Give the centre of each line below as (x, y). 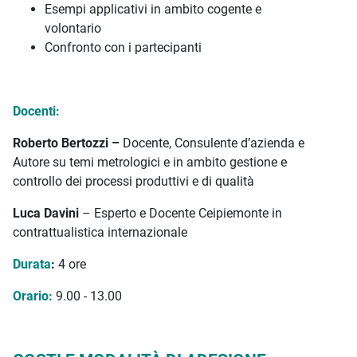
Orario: (33, 296)
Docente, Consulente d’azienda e (214, 143)
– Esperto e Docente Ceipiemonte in (180, 213)
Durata (32, 264)
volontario (73, 28)
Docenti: (36, 111)
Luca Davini (46, 213)
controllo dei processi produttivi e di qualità (133, 181)
